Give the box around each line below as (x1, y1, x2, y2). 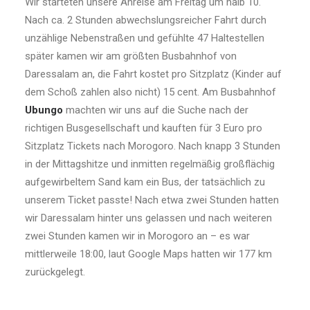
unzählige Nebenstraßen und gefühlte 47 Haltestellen (25, 32, 264, 44)
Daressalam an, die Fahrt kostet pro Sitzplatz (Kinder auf (25, 68, 282, 80)
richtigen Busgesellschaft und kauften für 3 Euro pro (25, 122, 262, 134)
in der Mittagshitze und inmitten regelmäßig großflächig (25, 158, 275, 170)
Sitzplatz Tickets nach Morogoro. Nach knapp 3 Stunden (25, 140, 280, 152)
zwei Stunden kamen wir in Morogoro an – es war (25, 230, 250, 242)
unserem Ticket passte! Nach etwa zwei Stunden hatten (25, 194, 279, 206)
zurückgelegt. (25, 266, 85, 278)
